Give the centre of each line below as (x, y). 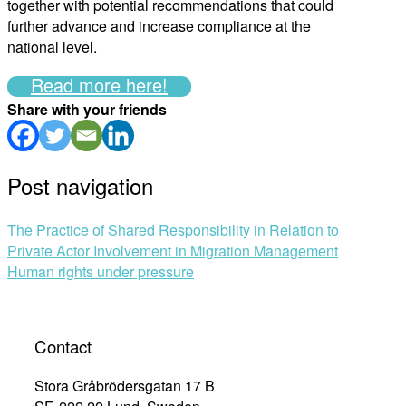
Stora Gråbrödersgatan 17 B (125, 386)
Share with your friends (87, 109)
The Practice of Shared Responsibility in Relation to (173, 229)
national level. (52, 46)
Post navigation (80, 185)
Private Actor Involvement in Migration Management (173, 250)
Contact (63, 347)
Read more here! (99, 84)
